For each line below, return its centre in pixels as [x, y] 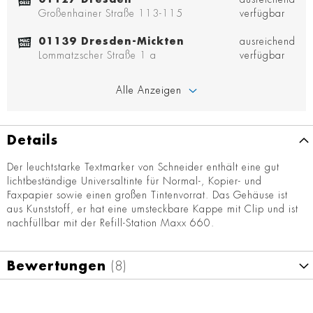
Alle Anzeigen [149, 90]
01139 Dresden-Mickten [111, 42]
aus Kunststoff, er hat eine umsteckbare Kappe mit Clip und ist [153, 209]
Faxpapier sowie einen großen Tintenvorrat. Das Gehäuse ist [147, 195]
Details [32, 141]
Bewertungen [59, 267]
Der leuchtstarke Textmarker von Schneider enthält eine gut [143, 167]
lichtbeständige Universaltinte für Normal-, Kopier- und [134, 181]
